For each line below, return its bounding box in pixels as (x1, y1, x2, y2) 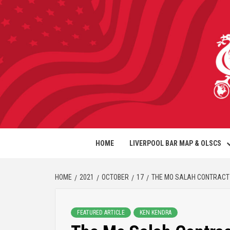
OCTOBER (102, 173, 129, 181)
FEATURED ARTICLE (77, 209, 125, 216)
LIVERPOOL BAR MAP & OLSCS (129, 139, 221, 147)
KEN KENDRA (140, 209, 171, 216)
